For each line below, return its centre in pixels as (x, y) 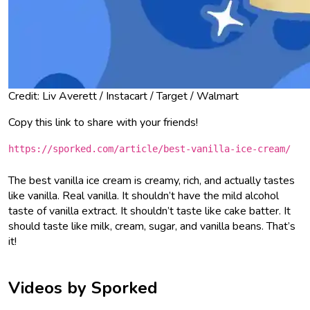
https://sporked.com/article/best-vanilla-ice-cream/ (149, 148)
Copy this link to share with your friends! (103, 122)
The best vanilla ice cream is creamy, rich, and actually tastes (152, 180)
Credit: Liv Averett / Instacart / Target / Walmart (124, 96)
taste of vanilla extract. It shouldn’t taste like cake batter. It (149, 211)
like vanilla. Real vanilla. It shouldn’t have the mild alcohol (144, 195)
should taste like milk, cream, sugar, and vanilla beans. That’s (152, 226)
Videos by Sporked (83, 288)
